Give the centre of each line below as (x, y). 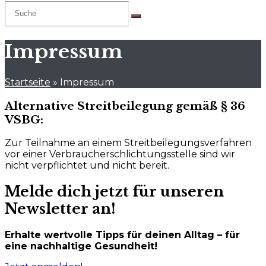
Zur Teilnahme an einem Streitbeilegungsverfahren (128, 143)
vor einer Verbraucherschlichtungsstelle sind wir (120, 154)
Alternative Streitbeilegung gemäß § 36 (125, 106)
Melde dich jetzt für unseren (114, 192)
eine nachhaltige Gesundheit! (81, 246)
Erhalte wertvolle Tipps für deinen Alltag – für (122, 235)
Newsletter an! (60, 209)
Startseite (28, 82)
